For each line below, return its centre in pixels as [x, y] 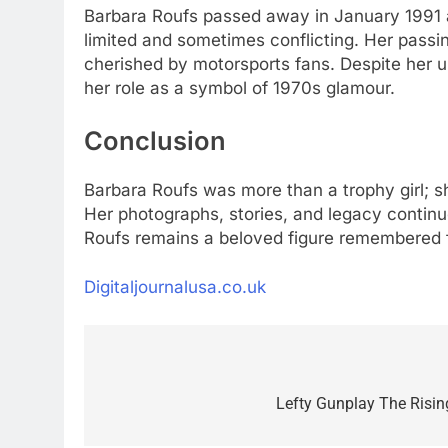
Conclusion [155, 141]
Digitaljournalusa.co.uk [175, 287]
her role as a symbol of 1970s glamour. [239, 87]
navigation [159, 407]
